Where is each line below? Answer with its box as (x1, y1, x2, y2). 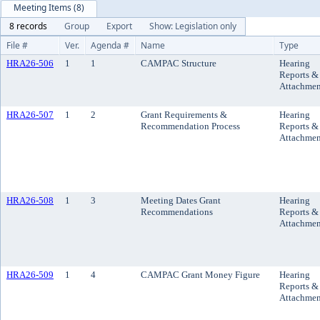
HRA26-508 (6, 195, 54, 206)
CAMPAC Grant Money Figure (141, 269, 260, 280)
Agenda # (91, 39, 129, 51)
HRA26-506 (6, 58, 54, 69)
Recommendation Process (141, 121, 240, 131)
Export (106, 20, 132, 32)
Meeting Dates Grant (141, 195, 221, 206)
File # (6, 39, 28, 51)
